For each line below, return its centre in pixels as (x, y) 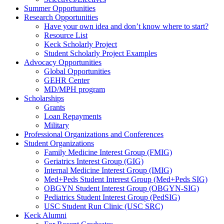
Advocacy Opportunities (63, 62)
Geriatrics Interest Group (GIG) (94, 161)
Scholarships (44, 98)
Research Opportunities (61, 17)
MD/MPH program (74, 89)
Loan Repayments (73, 116)
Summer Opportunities (60, 8)
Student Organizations (59, 143)
